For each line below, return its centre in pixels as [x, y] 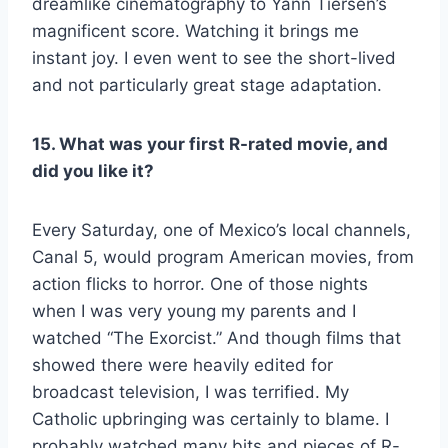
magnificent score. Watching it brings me [195, 30]
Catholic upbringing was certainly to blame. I [210, 418]
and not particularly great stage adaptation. [207, 84]
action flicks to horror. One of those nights [200, 283]
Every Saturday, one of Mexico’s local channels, [221, 229]
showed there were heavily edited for [182, 364]
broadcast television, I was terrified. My [190, 391]
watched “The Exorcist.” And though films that [216, 337]
